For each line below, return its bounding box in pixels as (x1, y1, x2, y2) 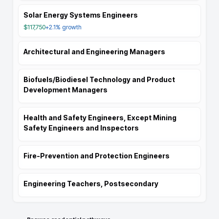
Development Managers (23, 86, 108, 94)
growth (61, 23, 82, 31)
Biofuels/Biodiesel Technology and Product (23, 75, 175, 84)
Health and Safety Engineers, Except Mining (23, 113, 176, 122)
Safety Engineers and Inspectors (23, 124, 139, 132)
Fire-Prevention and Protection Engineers (23, 152, 170, 160)
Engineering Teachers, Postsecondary (23, 179, 158, 188)
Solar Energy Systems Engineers (23, 11, 138, 19)
